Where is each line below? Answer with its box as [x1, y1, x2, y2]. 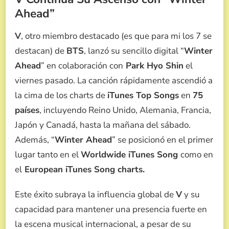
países [15, 104, 39, 116]
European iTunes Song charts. [22, 163, 145, 175]
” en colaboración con [41, 59, 123, 72]
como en [180, 148, 213, 161]
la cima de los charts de [15, 89, 107, 101]
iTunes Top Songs [107, 89, 179, 101]
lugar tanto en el [15, 148, 81, 161]
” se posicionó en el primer [112, 133, 213, 146]
